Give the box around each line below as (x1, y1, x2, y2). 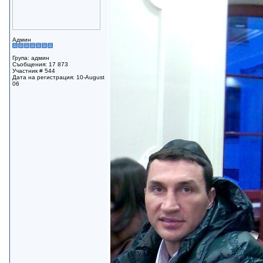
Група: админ (12, 55, 49, 61)
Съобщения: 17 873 (12, 61, 68, 68)
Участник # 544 (12, 68, 55, 74)
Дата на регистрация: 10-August (12, 74, 104, 80)
